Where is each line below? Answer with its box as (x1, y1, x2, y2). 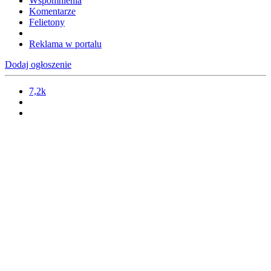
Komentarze (29, 6, 76, 17)
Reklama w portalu (29, 39, 102, 50)
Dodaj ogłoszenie (5, 59, 71, 70)
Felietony (29, 17, 65, 28)
